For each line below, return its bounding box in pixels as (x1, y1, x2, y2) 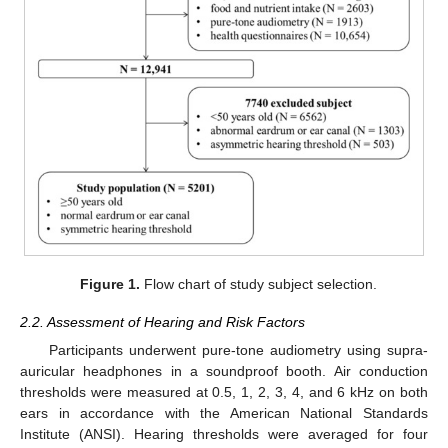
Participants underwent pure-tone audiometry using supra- (48, 341, 428, 358)
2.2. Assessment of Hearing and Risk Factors (20, 313, 305, 330)
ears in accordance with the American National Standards (20, 404, 428, 421)
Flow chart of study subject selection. (139, 275, 377, 292)
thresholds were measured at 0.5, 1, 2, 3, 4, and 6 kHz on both (20, 383, 428, 400)
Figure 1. (79, 275, 140, 292)
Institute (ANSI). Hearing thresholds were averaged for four (20, 425, 428, 442)
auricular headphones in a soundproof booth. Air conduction (20, 362, 428, 379)
